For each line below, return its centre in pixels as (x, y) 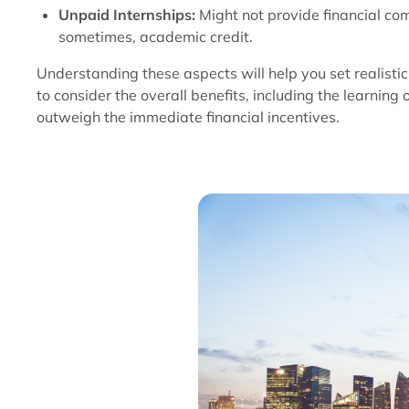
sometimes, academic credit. (156, 37)
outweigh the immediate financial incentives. (188, 117)
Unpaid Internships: (127, 15)
